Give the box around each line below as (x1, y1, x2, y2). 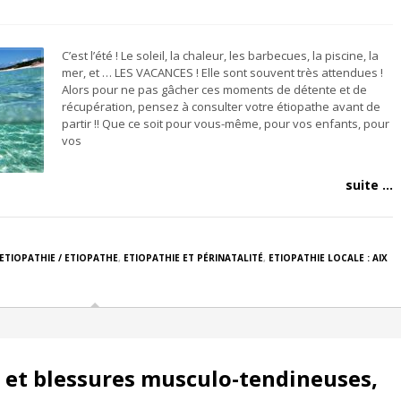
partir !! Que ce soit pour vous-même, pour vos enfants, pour (62, 115, 389, 132)
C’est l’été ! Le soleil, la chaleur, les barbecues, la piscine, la (62, 47, 379, 64)
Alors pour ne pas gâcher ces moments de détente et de (62, 81, 367, 98)
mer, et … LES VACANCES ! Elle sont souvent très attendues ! (62, 64, 383, 81)
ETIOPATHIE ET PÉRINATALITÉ (124, 252, 263, 264)
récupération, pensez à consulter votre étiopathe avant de (62, 98, 380, 115)
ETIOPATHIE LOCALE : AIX (269, 252, 388, 264)
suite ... (346, 176, 393, 193)
